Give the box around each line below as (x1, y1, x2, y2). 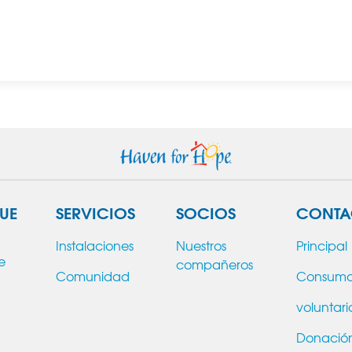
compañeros (176, 254, 253, 273)
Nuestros (176, 235, 226, 255)
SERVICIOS (56, 199, 135, 224)
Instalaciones (56, 235, 134, 255)
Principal (296, 235, 347, 255)
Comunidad (56, 266, 130, 285)
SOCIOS (176, 199, 236, 224)
